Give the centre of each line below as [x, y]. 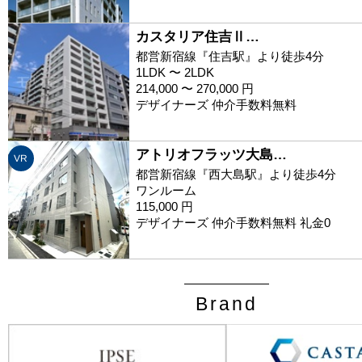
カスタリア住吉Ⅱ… [198, 36]
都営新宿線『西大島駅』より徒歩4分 [236, 174]
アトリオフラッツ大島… [211, 154]
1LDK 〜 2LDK [175, 72]
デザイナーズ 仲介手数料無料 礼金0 [233, 222]
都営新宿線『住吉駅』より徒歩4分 [230, 56]
